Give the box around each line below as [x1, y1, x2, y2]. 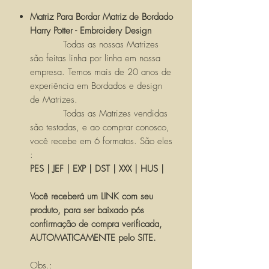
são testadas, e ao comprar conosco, [30, 121, 169, 134]
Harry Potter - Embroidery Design [30, 25, 151, 37]
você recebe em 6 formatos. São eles [30, 135, 172, 148]
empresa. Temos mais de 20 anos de [30, 66, 171, 79]
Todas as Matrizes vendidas [30, 107, 168, 120]
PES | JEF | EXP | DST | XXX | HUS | [30, 163, 167, 175]
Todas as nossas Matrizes [30, 38, 159, 51]
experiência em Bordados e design [30, 80, 162, 92]
